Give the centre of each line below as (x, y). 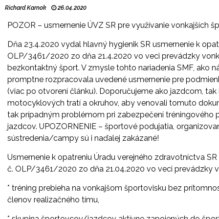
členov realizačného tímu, (53, 199)
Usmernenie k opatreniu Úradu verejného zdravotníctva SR (112, 157)
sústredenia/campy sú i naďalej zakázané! (83, 138)
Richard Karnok (26, 8)
